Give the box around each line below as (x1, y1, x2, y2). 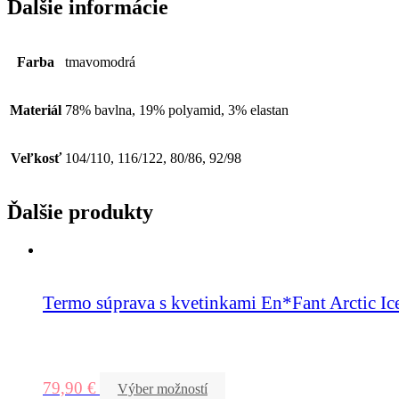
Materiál (10, 102, 61, 118)
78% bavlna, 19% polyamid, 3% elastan (65, 102, 289, 118)
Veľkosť (10, 150, 61, 166)
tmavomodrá (65, 53, 135, 69)
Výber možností (118, 380, 208, 396)
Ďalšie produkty (7, 200, 153, 224)
